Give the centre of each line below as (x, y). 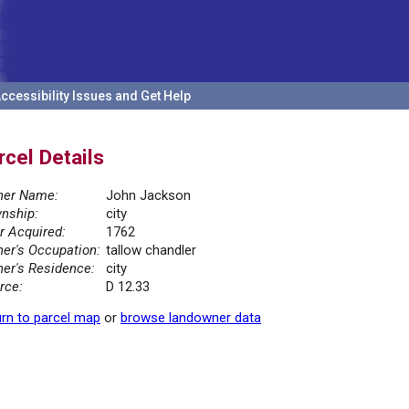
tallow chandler (151, 251)
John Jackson (148, 196)
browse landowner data (191, 318)
